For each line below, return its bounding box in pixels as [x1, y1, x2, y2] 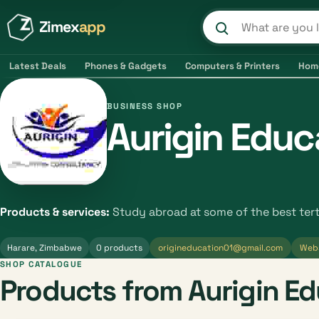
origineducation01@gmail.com [158, 242, 283, 253]
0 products [96, 242, 142, 253]
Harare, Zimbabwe [7, 242, 82, 253]
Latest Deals [9, 60, 66, 72]
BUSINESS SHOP [107, 101, 183, 111]
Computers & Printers [185, 60, 280, 72]
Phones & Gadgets [85, 60, 167, 72]
